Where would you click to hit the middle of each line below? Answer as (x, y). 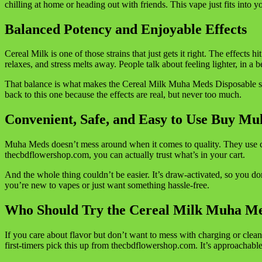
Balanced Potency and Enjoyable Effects (126, 29)
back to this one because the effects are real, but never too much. (123, 95)
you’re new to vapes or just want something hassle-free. (107, 185)
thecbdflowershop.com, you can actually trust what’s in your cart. (125, 155)
